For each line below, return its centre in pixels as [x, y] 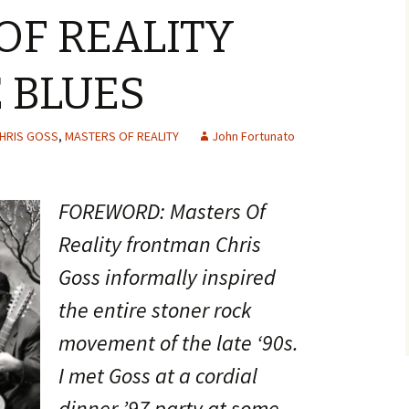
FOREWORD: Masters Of [162, 211]
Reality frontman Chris [160, 244]
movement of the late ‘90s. [178, 343]
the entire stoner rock [155, 310]
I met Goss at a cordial [158, 376]
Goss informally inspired [167, 277]
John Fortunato [253, 136]
